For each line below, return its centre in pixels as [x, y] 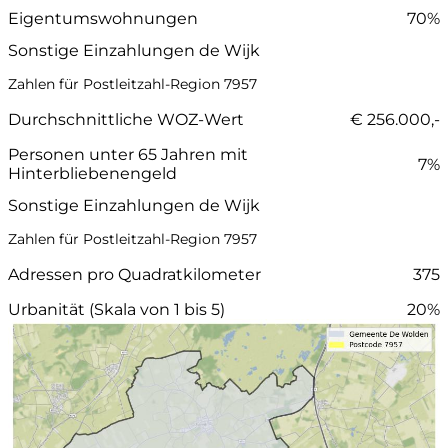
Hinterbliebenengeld [92, 174]
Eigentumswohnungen [103, 18]
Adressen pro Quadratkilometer [134, 275]
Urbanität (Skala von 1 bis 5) [116, 310]
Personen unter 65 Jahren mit [128, 155]
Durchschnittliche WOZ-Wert [126, 120]
